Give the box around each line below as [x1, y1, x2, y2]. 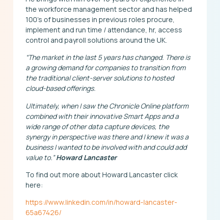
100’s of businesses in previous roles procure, [25, 14, 175, 24]
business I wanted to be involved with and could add [25, 142, 187, 152]
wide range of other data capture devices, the [25, 121, 169, 131]
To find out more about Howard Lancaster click [25, 170, 178, 180]
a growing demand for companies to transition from [25, 63, 186, 73]
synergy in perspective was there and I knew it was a [25, 132, 189, 141]
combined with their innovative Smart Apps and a [25, 111, 179, 121]
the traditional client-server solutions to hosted [25, 73, 174, 83]
